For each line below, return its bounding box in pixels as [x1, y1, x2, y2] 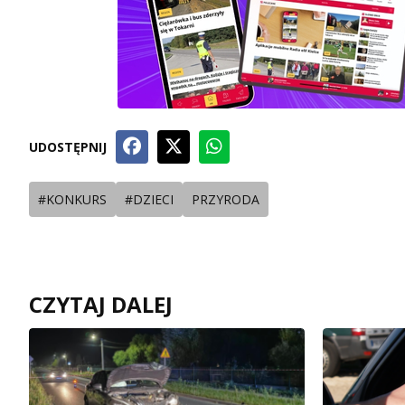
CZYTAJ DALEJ [29, 289, 173, 320]
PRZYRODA [192, 191, 259, 209]
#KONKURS [38, 191, 107, 209]
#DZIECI [125, 191, 174, 209]
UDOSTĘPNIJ [29, 138, 107, 156]
